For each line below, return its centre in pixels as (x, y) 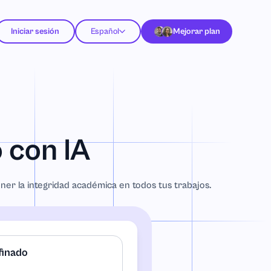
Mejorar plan (197, 31)
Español (105, 31)
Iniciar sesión (35, 31)
